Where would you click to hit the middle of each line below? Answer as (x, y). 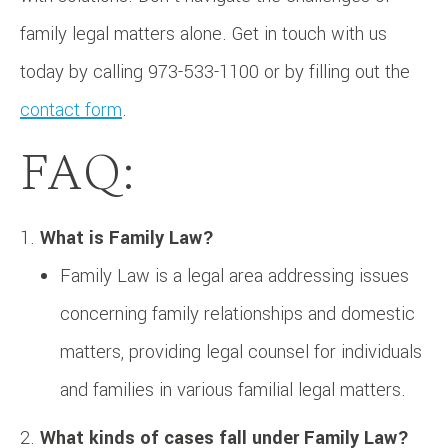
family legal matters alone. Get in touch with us (203, 33)
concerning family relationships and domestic (237, 313)
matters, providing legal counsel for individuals (241, 351)
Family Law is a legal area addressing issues (234, 275)
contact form (71, 109)
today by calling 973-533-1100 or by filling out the (215, 71)
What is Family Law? (127, 237)
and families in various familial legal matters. (233, 389)
